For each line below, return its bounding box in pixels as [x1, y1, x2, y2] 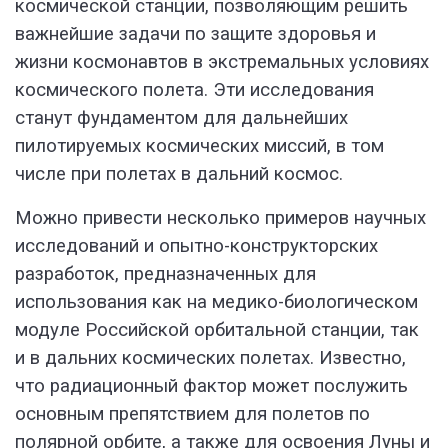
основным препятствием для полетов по [15, 403, 370, 426]
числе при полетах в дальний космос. [15, 163, 343, 186]
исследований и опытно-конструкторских [15, 235, 378, 258]
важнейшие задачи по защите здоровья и [15, 23, 376, 46]
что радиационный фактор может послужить [15, 375, 408, 398]
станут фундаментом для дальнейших [15, 107, 348, 130]
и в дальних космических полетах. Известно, [15, 347, 406, 370]
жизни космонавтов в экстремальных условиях [15, 51, 429, 74]
